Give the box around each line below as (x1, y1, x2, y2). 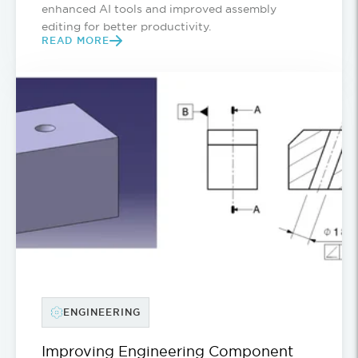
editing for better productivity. (42, 19, 211, 34)
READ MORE (42, 34, 109, 48)
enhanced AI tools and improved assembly (42, 2, 276, 17)
